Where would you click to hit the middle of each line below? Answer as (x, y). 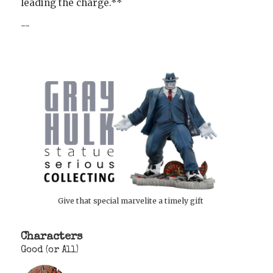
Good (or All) (50, 250)
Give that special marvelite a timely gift (131, 200)
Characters (51, 237)
